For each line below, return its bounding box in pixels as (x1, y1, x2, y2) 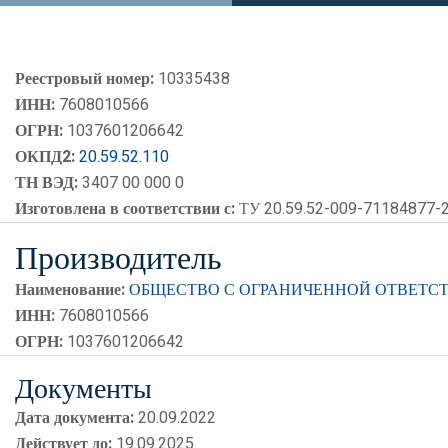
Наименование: (15, 278, 125, 302)
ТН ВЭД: (15, 171, 78, 195)
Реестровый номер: (15, 67, 154, 91)
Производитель (15, 237, 222, 279)
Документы (15, 370, 152, 407)
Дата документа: (15, 406, 134, 430)
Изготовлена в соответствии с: (15, 197, 235, 221)
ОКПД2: (15, 145, 75, 169)
